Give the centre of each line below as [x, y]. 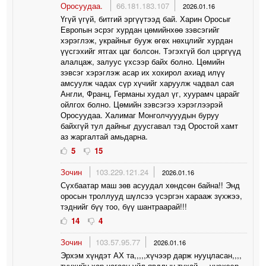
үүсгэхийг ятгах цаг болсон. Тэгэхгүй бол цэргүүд [151, 50]
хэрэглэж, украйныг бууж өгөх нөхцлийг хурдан [147, 40]
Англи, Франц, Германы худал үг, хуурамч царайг [151, 93]
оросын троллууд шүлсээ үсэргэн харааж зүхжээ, [152, 195]
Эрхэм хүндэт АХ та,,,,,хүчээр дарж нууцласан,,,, [151, 255]
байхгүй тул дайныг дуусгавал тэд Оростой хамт [150, 125]
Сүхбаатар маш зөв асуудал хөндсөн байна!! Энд [151, 185]
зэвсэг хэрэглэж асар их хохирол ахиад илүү [143, 72]
